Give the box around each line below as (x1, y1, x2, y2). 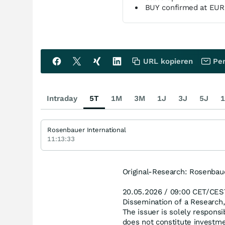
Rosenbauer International (47, 126, 126, 134)
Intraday (47, 94, 77, 103)
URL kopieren (143, 57, 193, 66)
